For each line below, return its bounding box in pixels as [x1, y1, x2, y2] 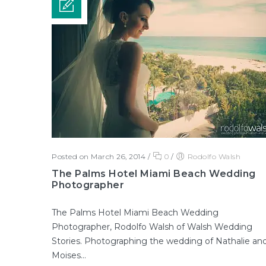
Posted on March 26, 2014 [52, 152, 145, 161]
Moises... [52, 250, 86, 261]
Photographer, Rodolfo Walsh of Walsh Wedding [52, 221, 252, 233]
